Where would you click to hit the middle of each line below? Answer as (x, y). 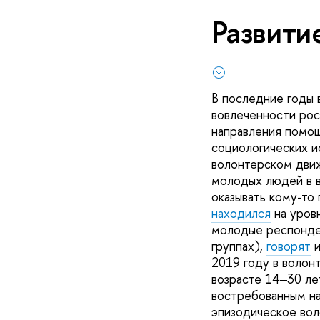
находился (241, 214)
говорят (288, 246)
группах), (239, 246)
